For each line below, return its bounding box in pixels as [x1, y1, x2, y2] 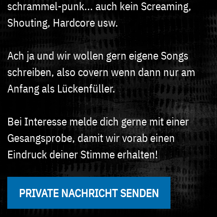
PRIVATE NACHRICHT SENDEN [19, 186, 159, 200]
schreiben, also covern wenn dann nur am [7, 64, 195, 79]
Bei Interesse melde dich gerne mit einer [7, 114, 189, 128]
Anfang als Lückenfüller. [7, 81, 115, 95]
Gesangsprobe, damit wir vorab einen [7, 130, 175, 145]
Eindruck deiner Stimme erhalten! [7, 147, 158, 161]
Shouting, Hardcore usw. [7, 15, 118, 30]
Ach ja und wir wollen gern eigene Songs [7, 48, 188, 62]
